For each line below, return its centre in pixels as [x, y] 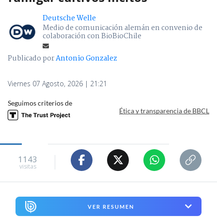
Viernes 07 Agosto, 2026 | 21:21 [57, 83]
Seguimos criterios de [40, 103]
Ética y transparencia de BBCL [164, 111]
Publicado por [32, 58]
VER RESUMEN [111, 206]
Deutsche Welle [69, 18]
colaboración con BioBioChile [92, 36]
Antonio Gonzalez [86, 58]
